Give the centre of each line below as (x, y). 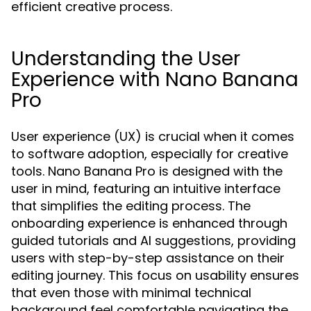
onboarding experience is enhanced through (149, 223)
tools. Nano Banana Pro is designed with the (147, 171)
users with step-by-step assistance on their (148, 258)
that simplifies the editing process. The (131, 206)
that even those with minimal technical (131, 293)
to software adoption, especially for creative (150, 154)
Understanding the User (126, 59)
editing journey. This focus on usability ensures (155, 275)
